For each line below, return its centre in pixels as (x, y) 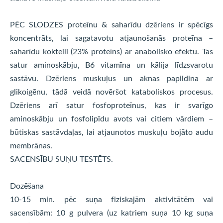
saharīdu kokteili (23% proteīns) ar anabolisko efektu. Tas (111, 52)
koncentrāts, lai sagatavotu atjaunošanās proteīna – (111, 38)
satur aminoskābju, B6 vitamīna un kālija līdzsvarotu (111, 65)
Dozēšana (27, 186)
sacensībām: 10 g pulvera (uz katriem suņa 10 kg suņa (111, 213)
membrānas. (31, 146)
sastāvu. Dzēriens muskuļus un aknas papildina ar (111, 78)
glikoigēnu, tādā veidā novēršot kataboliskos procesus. (111, 92)
